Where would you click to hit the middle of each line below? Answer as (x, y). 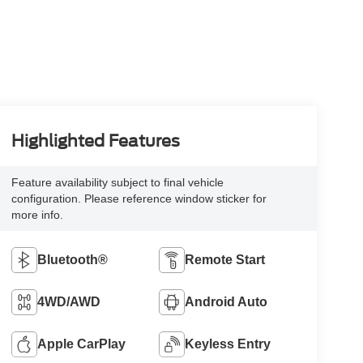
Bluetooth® (72, 260)
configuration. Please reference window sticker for (139, 199)
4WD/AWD (68, 302)
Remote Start (225, 260)
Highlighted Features (95, 141)
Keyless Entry (228, 344)
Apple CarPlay (81, 344)
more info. (37, 215)
